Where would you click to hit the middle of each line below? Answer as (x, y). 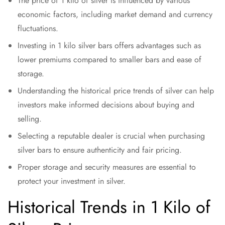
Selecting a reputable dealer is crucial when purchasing (111, 136)
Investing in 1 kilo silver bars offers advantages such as (109, 45)
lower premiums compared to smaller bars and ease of (109, 60)
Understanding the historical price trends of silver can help (116, 91)
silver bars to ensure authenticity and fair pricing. (100, 150)
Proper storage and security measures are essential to (107, 167)
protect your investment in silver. (72, 181)
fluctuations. (38, 28)
